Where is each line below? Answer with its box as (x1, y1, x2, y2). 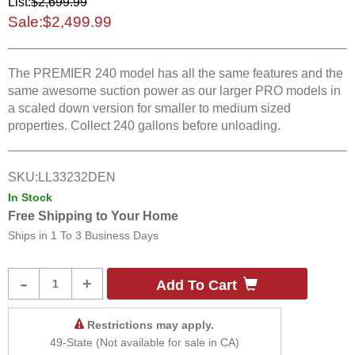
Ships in (8, 229, 51, 242)
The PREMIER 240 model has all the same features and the (8, 67, 343, 80)
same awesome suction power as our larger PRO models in (8, 84, 341, 97)
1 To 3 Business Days (51, 229, 158, 242)
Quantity (71, 286, 121, 300)
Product (71, 269, 119, 282)
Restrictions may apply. (87, 319, 215, 331)
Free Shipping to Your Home (8, 209, 178, 223)
